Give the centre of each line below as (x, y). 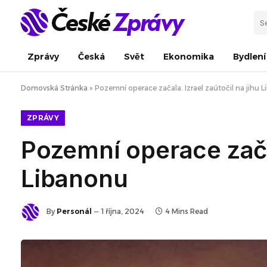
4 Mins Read (187, 212)
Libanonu (74, 178)
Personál (74, 212)
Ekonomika (189, 56)
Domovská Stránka (54, 88)
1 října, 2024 (123, 212)
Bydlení (249, 56)
